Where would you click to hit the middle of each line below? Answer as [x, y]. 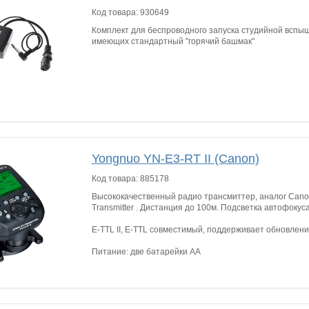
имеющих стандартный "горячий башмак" [173, 41]
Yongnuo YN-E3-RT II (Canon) [175, 159]
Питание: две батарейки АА [146, 252]
